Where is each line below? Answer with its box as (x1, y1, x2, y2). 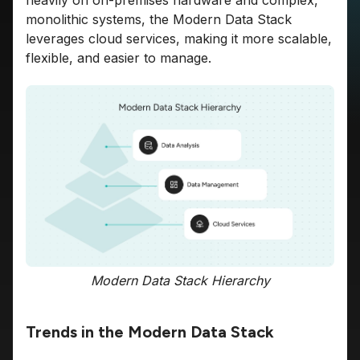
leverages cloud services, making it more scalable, (26, 31, 332, 47)
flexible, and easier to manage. (26, 50, 211, 66)
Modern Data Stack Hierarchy (90, 272, 270, 288)
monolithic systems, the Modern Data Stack (26, 11, 292, 27)
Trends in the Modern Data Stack (26, 321, 274, 342)
